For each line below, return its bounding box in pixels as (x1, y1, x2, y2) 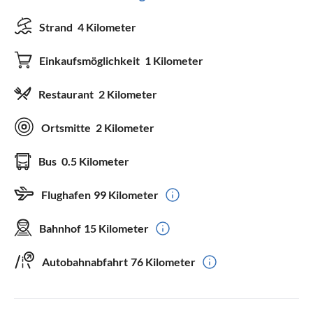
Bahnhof (39, 221, 81, 235)
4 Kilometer (78, 20, 136, 34)
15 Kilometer (84, 221, 149, 235)
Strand (39, 20, 75, 34)
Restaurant (38, 87, 96, 101)
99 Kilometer (94, 187, 159, 201)
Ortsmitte (41, 120, 93, 134)
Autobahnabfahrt (42, 254, 128, 268)
